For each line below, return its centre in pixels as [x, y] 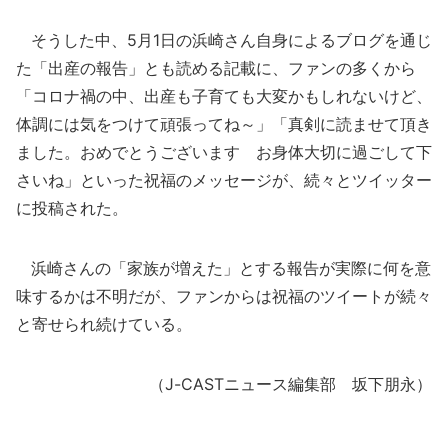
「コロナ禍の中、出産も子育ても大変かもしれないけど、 [224, 96]
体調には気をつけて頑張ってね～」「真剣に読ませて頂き [224, 124]
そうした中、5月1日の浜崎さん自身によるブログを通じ [224, 40]
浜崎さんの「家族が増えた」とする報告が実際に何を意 [223, 268]
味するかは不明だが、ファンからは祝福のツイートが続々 [224, 296]
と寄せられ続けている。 [104, 324]
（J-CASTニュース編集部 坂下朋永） [290, 384]
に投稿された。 [72, 208]
